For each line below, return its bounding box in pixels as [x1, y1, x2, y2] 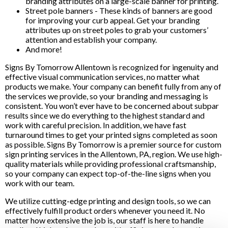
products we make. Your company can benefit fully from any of [5, 81, 221, 91]
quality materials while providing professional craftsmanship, [5, 158, 216, 168]
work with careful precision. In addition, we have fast [5, 120, 186, 130]
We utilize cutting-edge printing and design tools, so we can [5, 195, 211, 206]
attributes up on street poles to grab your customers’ [25, 24, 208, 35]
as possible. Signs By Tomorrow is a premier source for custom [5, 139, 221, 149]
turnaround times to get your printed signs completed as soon [5, 129, 217, 139]
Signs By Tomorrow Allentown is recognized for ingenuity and [5, 62, 218, 72]
